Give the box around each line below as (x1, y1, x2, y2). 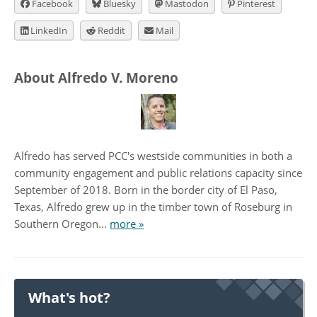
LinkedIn (28, 23, 67, 37)
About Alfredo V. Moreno (14, 68, 178, 87)
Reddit (96, 23, 125, 37)
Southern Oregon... (14, 216, 110, 231)
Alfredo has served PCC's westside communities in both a (14, 148, 292, 163)
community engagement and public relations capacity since (14, 165, 302, 180)
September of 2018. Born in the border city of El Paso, (14, 182, 277, 197)
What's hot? (28, 287, 110, 307)
